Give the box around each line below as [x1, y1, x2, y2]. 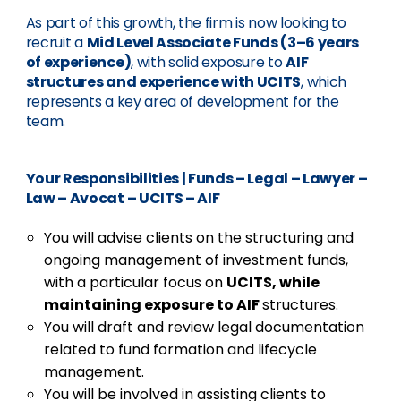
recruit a [25, 32, 87, 53]
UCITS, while [226, 272, 320, 293]
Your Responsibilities [25, 168, 182, 189]
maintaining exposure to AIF [43, 294, 262, 315]
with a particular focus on [43, 272, 226, 293]
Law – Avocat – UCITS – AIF [25, 188, 220, 209]
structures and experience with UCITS [25, 72, 302, 92]
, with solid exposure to [131, 52, 286, 73]
